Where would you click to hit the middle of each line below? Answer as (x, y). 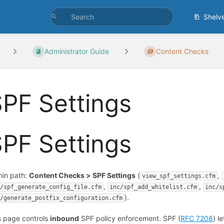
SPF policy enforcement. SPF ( (130, 218)
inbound (65, 218)
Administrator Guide (77, 51)
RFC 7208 (197, 218)
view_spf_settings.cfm (179, 176)
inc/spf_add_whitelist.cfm (153, 187)
